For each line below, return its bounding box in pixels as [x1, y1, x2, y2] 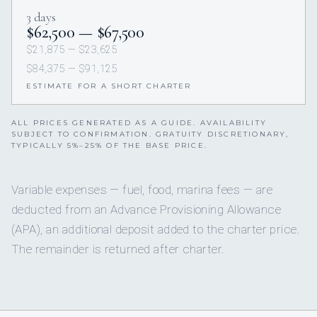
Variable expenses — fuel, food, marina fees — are [11, 183, 272, 197]
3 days [26, 9, 56, 25]
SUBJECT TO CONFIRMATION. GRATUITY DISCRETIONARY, [11, 129, 289, 139]
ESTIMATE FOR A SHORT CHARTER [26, 81, 192, 91]
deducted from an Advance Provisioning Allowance [11, 202, 282, 217]
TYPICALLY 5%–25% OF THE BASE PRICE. [11, 141, 207, 151]
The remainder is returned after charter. [11, 242, 225, 257]
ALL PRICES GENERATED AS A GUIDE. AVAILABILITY [11, 118, 267, 128]
